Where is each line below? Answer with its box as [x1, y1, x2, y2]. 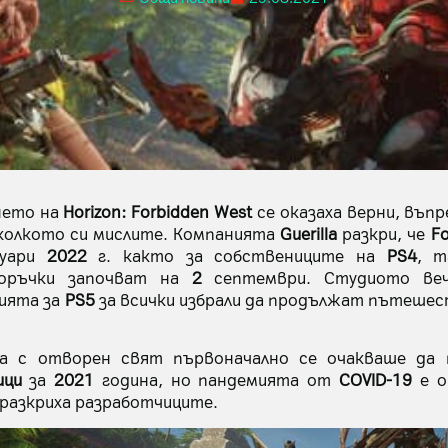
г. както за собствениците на [98, 244, 387, 266]
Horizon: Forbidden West [63, 200, 253, 222]
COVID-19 [338, 368, 412, 391]
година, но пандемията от [101, 368, 339, 391]
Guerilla [280, 222, 338, 244]
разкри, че [337, 222, 431, 244]
